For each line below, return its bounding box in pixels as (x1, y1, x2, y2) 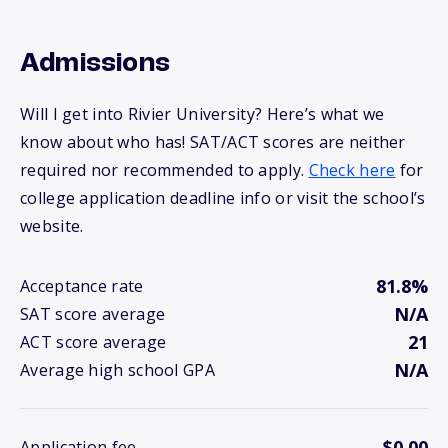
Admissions (20, 50, 170, 79)
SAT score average (20, 303, 166, 326)
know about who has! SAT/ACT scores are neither (20, 131, 406, 154)
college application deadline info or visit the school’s (20, 187, 426, 210)
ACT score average (20, 331, 167, 354)
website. (20, 215, 84, 238)
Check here (308, 159, 396, 182)
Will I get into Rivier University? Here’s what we (20, 103, 385, 126)
